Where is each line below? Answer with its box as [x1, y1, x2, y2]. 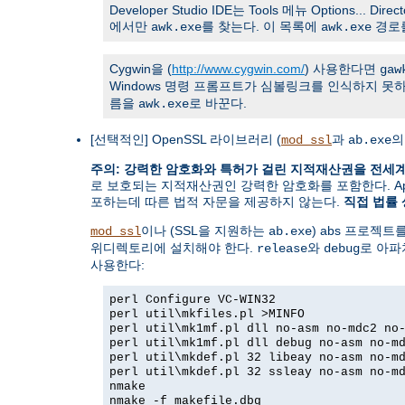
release [257, 240, 307, 256]
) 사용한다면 [305, 61, 380, 76]
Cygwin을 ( [109, 61, 172, 76]
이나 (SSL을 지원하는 [141, 222, 268, 238]
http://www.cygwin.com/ [172, 61, 305, 76]
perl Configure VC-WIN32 [109, 292, 276, 306]
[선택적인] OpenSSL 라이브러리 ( [90, 131, 281, 146]
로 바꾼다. [189, 95, 247, 110]
